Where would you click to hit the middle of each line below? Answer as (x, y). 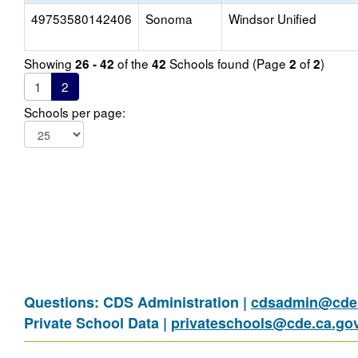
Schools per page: (75, 112)
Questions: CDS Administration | (137, 302)
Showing (50, 63)
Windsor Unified (272, 18)
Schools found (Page (228, 63)
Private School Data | (97, 323)
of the (133, 63)
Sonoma (169, 18)
